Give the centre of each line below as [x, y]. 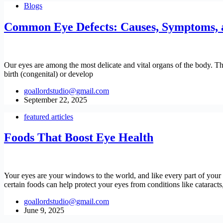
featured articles [49, 116]
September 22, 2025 [56, 100]
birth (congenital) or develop [49, 74]
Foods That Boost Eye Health [79, 138]
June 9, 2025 [44, 211]
